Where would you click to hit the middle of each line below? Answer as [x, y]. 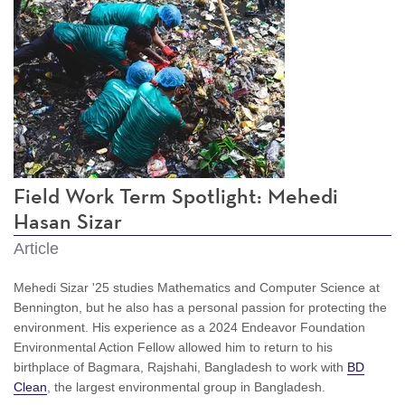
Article [36, 248]
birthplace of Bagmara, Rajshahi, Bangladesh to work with [180, 367]
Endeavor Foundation [303, 327]
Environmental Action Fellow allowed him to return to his [173, 347]
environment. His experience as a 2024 [127, 327]
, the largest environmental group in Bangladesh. [186, 386]
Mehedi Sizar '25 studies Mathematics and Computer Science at [197, 287]
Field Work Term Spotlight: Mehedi [176, 197]
